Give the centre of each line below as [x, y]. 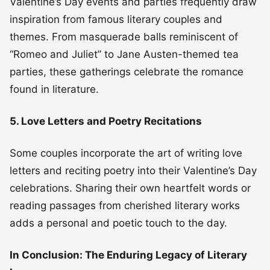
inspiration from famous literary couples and [116, 19]
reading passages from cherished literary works [125, 205]
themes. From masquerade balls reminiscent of [124, 36]
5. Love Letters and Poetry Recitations [106, 121]
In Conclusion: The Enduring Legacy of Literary [128, 255]
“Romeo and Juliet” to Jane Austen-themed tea [124, 54]
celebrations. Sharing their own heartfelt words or [130, 188]
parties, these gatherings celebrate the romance [127, 71]
